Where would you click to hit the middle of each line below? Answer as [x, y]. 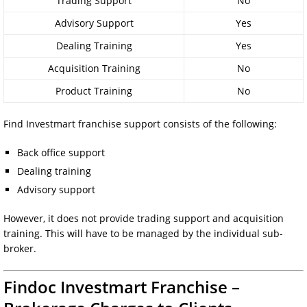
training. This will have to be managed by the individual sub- [143, 233]
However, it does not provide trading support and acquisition [144, 218]
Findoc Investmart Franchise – [122, 286]
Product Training [94, 90]
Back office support [61, 152]
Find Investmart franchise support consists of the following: [140, 123]
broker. [20, 248]
